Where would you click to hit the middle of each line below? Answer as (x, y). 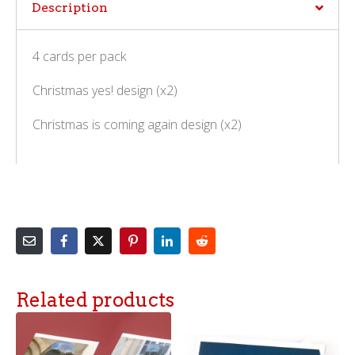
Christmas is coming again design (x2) (137, 125)
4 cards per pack (79, 57)
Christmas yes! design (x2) (105, 91)
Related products (95, 300)
